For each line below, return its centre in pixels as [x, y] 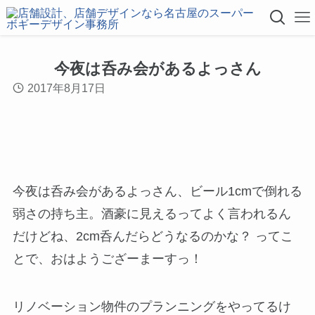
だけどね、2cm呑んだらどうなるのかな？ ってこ [153, 236]
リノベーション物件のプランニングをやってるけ [152, 306]
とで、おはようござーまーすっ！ [107, 258]
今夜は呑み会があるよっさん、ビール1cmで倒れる [157, 191]
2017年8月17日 [67, 88]
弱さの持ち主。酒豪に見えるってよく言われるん [152, 213]
